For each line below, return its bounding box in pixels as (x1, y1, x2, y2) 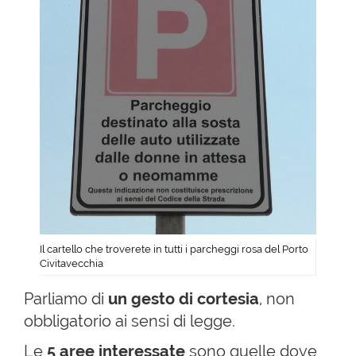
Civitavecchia (40, 257, 103, 269)
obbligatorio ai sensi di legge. (24, 311, 235, 331)
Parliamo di (24, 288, 108, 308)
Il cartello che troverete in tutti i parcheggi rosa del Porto (40, 242, 308, 255)
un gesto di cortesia (108, 288, 259, 308)
